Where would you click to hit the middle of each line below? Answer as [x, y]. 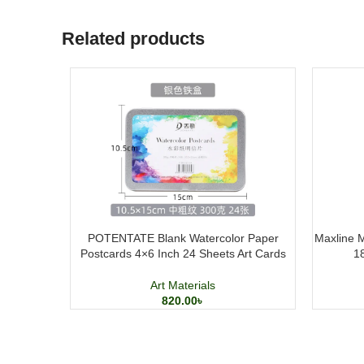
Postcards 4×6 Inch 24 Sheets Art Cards [183, 253]
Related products [133, 39]
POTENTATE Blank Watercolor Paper [183, 238]
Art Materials [183, 285]
